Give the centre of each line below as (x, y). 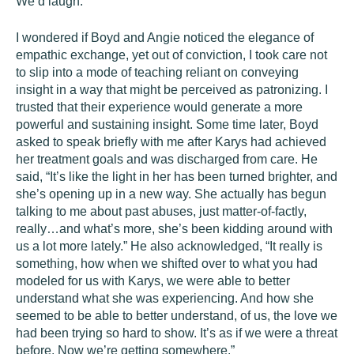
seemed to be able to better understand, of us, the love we (177, 316)
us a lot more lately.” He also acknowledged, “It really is (169, 246)
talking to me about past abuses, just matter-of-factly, (161, 211)
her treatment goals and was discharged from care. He (167, 159)
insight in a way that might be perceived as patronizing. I (172, 90)
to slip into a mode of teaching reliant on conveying (157, 72)
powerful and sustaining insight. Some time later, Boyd (167, 124)
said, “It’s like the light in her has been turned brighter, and (177, 177)
